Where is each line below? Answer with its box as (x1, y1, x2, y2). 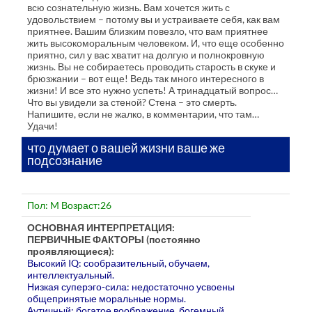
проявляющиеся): (27, 244, 115, 257)
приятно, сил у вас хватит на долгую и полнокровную (27, 48, 265, 61)
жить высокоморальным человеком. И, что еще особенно (27, 36, 285, 49)
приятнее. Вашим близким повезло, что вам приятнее (27, 24, 269, 37)
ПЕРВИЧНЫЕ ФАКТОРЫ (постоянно (27, 233, 201, 245)
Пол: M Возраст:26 (27, 198, 112, 211)
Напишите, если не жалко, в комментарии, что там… (27, 107, 260, 120)
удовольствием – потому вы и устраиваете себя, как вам (27, 13, 281, 25)
